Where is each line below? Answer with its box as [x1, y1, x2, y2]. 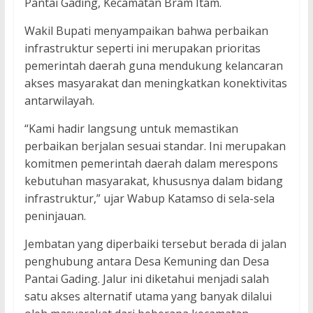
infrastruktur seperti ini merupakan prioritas [24, 41, 261, 57]
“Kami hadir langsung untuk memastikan [24, 121, 238, 137]
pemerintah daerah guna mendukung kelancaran [24, 58, 283, 74]
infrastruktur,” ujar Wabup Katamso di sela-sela [24, 191, 275, 207]
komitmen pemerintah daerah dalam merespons [24, 156, 278, 172]
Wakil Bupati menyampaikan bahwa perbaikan [24, 23, 268, 39]
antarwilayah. [24, 93, 94, 109]
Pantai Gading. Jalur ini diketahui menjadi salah [24, 271, 269, 287]
